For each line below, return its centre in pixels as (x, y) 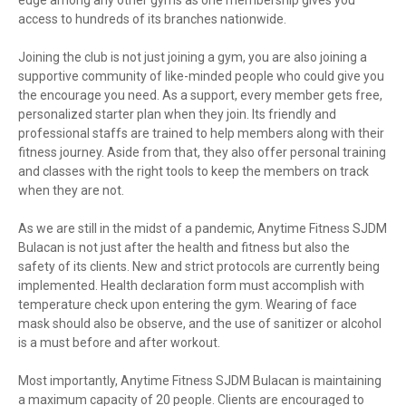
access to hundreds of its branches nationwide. (152, 19)
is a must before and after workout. (119, 342)
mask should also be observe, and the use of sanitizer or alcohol (200, 323)
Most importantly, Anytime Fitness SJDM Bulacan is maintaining (200, 380)
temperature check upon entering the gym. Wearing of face (188, 304)
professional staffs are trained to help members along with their (201, 133)
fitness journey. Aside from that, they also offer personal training (202, 152)
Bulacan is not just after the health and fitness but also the (184, 247)
